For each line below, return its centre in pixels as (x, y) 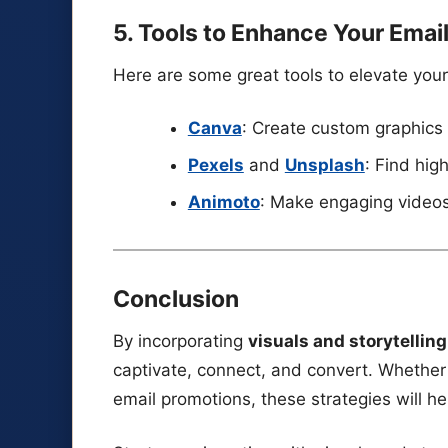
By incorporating (180, 340)
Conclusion (176, 299)
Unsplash (324, 165)
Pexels (215, 165)
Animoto (223, 201)
